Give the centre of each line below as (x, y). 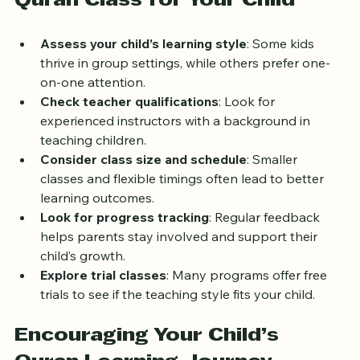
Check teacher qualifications (129, 126)
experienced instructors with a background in (177, 145)
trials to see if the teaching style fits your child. (178, 319)
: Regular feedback (266, 241)
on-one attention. (93, 106)
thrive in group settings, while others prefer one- (185, 87)
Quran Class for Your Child (155, 25)
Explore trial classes (103, 299)
